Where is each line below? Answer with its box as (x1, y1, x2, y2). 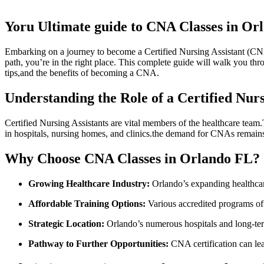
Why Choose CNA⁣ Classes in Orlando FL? (5, 150, 260, 166)
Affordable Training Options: (28, 198, 146, 209)
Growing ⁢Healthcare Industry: (28, 178, 150, 189)
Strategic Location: (28, 218, 104, 229)
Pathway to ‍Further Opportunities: (28, 238, 169, 249)
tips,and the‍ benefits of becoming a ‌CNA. (5, 68, 159, 78)
